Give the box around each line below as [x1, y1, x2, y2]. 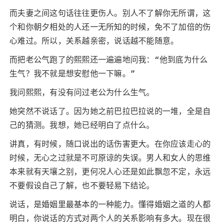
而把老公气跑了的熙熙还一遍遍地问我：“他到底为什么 [9, 55, 208, 64]
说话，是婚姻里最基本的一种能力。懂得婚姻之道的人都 [9, 200, 211, 209]
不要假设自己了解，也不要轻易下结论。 [9, 181, 155, 190]
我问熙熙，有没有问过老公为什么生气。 [9, 88, 155, 97]
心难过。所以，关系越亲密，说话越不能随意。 [9, 36, 179, 46]
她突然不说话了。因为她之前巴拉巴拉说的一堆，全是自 [9, 107, 211, 116]
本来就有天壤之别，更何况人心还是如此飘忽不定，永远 [9, 167, 211, 176]
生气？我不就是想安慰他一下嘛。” [9, 69, 135, 78]
